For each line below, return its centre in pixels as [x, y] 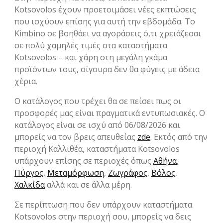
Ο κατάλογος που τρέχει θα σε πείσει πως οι [98, 101]
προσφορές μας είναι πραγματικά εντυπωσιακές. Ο [110, 113]
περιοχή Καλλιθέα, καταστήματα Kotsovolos [97, 149]
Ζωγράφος [128, 173]
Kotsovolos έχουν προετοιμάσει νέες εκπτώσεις [105, 10]
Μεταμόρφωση [76, 173]
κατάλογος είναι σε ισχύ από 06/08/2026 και [97, 125]
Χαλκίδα [30, 185]
